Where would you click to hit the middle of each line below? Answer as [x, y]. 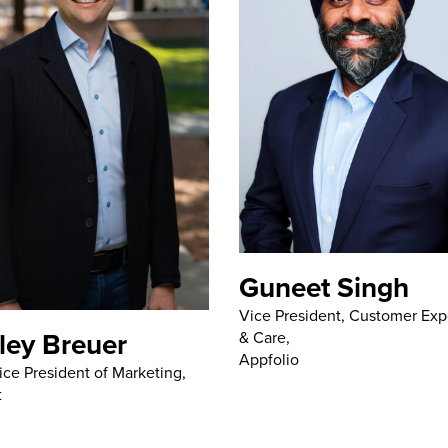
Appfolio [269, 360]
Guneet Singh [324, 287]
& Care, [264, 338]
